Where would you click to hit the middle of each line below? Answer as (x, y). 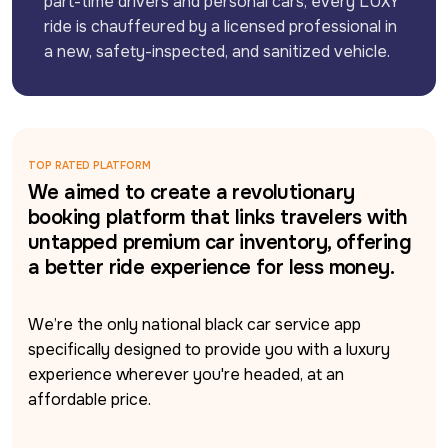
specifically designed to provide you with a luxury (209, 349)
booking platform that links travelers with (218, 217)
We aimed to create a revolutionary (191, 192)
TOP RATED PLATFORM (89, 165)
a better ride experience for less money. (211, 267)
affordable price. (89, 399)
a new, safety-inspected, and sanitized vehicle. (217, 51)
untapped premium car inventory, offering (219, 242)
